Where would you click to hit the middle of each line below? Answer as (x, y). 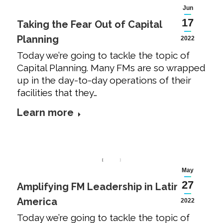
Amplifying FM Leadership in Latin (98, 187)
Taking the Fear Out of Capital (89, 25)
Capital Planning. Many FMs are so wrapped (111, 68)
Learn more (45, 113)
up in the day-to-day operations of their (104, 80)
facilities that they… (57, 93)
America (37, 202)
